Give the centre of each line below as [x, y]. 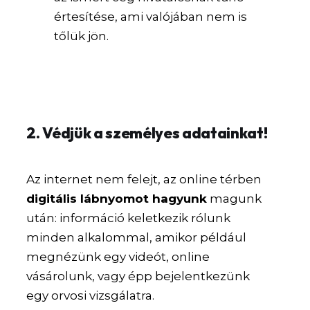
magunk [235, 199]
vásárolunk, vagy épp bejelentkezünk [138, 276]
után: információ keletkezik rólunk [129, 218]
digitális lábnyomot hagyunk [117, 199]
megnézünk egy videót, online [118, 257]
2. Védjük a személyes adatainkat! [147, 133]
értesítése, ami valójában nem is [151, 17]
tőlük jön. [82, 36]
